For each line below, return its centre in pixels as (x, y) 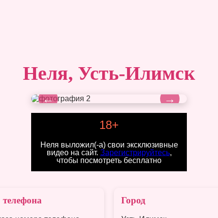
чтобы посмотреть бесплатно (109, 160)
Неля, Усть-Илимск (109, 73)
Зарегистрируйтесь (135, 152)
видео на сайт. (73, 152)
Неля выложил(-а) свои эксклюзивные (109, 145)
